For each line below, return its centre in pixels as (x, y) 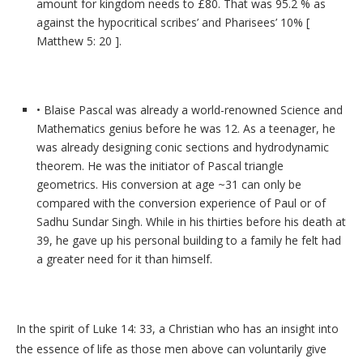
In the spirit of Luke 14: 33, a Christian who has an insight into (177, 329)
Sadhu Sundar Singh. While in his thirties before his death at (191, 222)
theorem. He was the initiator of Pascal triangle (160, 166)
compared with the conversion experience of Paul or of (181, 203)
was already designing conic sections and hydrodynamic (183, 147)
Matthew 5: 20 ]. (79, 41)
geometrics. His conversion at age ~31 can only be (169, 184)
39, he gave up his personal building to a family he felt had (189, 240)
